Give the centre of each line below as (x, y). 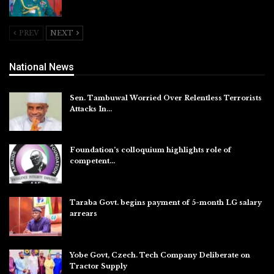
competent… (92, 161)
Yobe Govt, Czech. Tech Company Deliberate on (160, 255)
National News (42, 67)
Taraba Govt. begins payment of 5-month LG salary (166, 203)
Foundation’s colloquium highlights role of (150, 150)
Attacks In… (91, 109)
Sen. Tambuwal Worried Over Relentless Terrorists (166, 98)
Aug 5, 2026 (87, 6)
